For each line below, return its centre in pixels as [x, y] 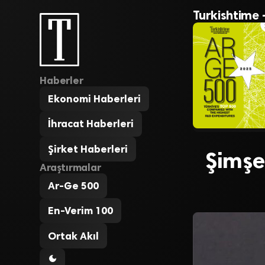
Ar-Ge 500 [74, 185]
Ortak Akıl [74, 236]
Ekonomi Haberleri [95, 99]
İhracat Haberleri [91, 124]
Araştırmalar [70, 167]
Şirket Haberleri [88, 149]
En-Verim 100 [81, 211]
